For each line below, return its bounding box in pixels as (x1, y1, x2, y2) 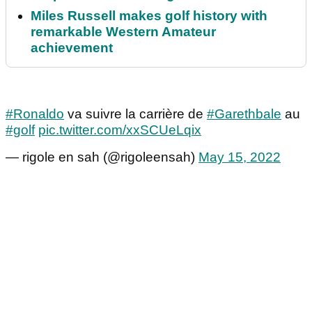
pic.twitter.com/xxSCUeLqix (38, 123, 201, 138)
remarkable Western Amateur (31, 24, 216, 40)
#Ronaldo (6, 107, 64, 122)
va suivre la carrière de (64, 107, 207, 122)
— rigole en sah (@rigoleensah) (6, 150, 198, 165)
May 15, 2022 (198, 150, 281, 165)
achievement (31, 40, 113, 56)
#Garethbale (207, 107, 281, 122)
